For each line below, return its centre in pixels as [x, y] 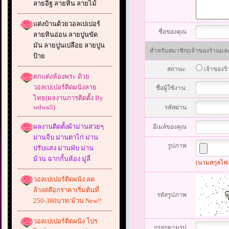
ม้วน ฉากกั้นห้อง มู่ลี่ [62, 159]
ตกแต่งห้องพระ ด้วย [61, 76]
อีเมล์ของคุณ [170, 127]
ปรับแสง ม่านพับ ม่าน [63, 148]
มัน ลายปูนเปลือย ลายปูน [69, 45]
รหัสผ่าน [176, 107]
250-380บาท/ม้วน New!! [67, 201]
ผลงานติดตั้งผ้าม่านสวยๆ [68, 127]
